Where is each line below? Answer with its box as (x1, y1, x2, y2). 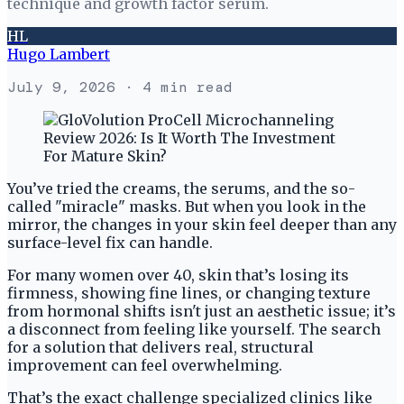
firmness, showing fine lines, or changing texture (7, 283, 371, 302)
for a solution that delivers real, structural (7, 337, 314, 356)
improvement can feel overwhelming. (7, 355, 286, 374)
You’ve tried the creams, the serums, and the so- (7, 179, 355, 197)
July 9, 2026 (7, 77, 115, 96)
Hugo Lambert (7, 44, 110, 63)
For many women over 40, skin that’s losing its (7, 265, 349, 284)
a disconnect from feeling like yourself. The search (7, 319, 381, 338)
